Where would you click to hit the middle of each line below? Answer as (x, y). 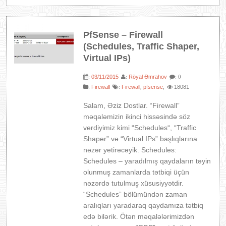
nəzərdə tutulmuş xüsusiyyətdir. (134, 183)
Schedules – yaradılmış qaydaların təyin (147, 161)
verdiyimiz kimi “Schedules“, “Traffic (140, 128)
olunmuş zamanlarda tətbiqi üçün (136, 172)
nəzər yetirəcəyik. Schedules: (130, 150)
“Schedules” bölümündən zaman (135, 194)
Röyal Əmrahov (148, 77)
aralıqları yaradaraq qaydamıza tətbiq (144, 205)
